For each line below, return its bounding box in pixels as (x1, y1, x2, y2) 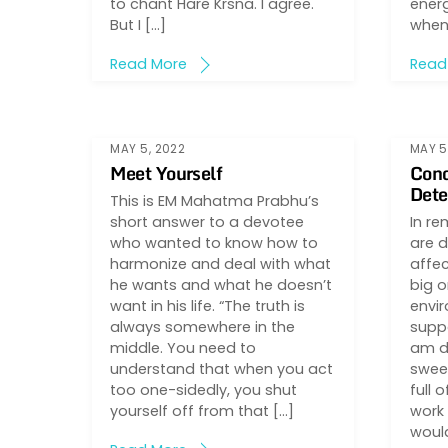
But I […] (110, 14, 167, 35)
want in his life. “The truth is (110, 295, 306, 316)
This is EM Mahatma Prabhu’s (110, 190, 320, 211)
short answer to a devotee (110, 211, 305, 232)
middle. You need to (110, 337, 257, 358)
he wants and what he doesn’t (110, 274, 333, 295)
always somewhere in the (110, 316, 296, 337)
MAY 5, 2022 (110, 140, 186, 157)
